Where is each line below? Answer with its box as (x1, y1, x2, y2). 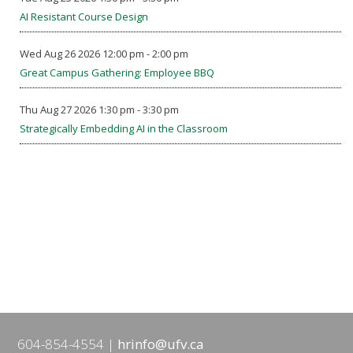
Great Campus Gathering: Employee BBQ (20, 65, 214, 80)
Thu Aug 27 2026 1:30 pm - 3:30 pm (20, 102, 179, 117)
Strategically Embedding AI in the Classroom (20, 121, 228, 136)
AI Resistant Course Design (20, 9, 148, 24)
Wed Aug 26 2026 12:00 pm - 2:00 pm (20, 46, 188, 61)
